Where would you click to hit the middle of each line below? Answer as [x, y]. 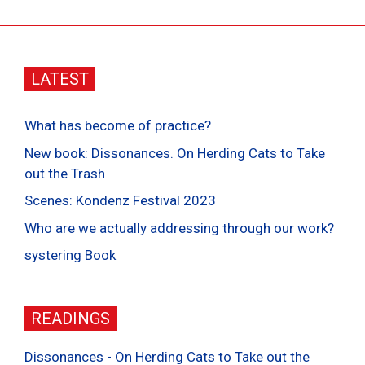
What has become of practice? [118, 126]
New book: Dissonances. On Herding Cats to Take [175, 153]
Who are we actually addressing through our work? [179, 228]
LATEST [60, 79]
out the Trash [65, 173]
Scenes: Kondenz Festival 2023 [120, 201]
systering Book [70, 255]
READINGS [70, 319]
